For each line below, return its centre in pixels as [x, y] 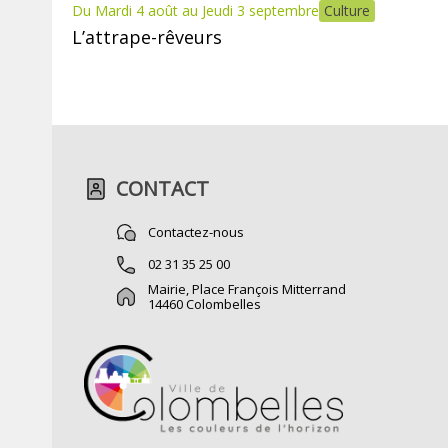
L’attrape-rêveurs [147, 36]
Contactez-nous [196, 232]
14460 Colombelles [204, 303]
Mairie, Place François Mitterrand [247, 288]
